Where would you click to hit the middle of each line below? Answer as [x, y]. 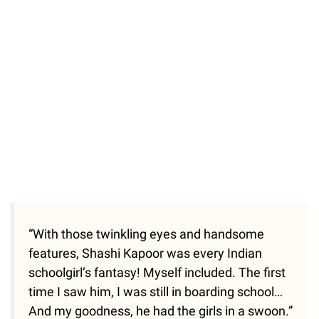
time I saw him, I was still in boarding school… [156, 291]
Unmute [117, 15]
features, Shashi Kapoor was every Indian [145, 253]
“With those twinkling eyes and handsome [146, 234]
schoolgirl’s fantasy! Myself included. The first [157, 272]
